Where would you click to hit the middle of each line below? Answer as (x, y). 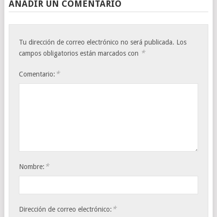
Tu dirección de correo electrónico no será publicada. (97, 42)
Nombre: (32, 167)
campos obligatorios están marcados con (80, 53)
